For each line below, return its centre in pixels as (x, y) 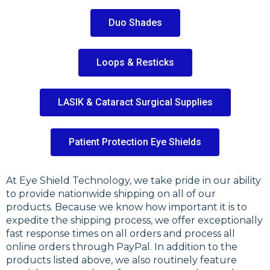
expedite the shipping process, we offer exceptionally (134, 220)
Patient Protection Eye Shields (135, 142)
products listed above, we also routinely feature (121, 260)
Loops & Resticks (135, 62)
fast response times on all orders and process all (121, 233)
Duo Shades (135, 22)
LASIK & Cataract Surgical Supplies (135, 102)
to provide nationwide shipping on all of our (111, 193)
